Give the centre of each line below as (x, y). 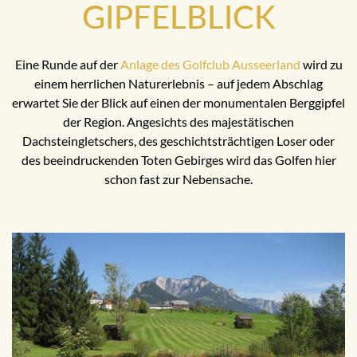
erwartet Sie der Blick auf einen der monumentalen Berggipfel (178, 103)
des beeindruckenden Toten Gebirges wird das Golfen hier (178, 160)
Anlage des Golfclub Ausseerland (210, 65)
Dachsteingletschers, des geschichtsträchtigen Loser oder (178, 141)
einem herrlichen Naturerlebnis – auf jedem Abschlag (178, 84)
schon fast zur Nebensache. (178, 179)
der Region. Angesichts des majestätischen (178, 122)
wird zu (321, 65)
